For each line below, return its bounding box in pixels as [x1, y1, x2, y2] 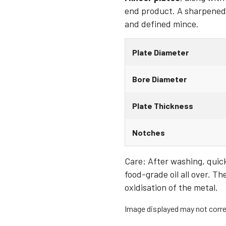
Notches [132, 128, 165, 137]
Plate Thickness [132, 101, 194, 110]
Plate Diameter [132, 47, 189, 57]
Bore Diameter [132, 74, 187, 84]
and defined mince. [125, 18, 199, 29]
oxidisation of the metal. [125, 182, 218, 193]
